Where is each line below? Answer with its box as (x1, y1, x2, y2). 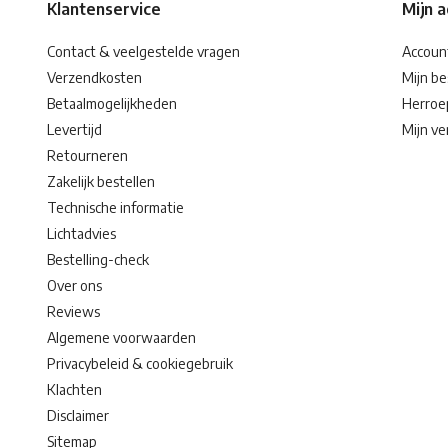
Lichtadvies (47, 225, 116, 242)
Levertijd (47, 121, 102, 138)
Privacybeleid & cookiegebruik (47, 355, 233, 372)
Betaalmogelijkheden (47, 95, 177, 112)
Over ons (47, 277, 102, 294)
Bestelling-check (47, 251, 149, 268)
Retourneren (47, 147, 128, 164)
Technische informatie (47, 199, 184, 216)
